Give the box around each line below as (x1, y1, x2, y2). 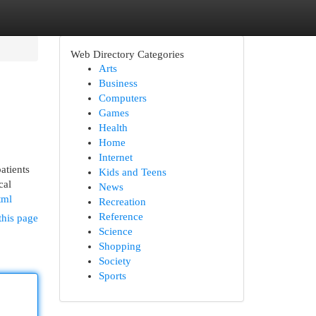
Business (98, 78, 138, 89)
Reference (98, 211, 143, 222)
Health (98, 122, 128, 133)
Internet (98, 152, 133, 163)
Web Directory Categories (70, 48, 184, 60)
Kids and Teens (98, 166, 166, 178)
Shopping (98, 241, 141, 252)
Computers (98, 92, 147, 104)
